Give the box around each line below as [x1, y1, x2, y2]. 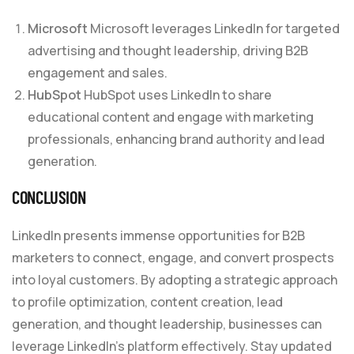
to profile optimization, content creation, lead [12, 292, 283, 311]
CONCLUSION [12, 186, 86, 207]
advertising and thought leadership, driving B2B [28, 41, 308, 59]
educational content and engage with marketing [28, 107, 314, 126]
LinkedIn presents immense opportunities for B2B [12, 226, 305, 244]
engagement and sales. [28, 63, 168, 81]
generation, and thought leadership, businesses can [12, 314, 322, 333]
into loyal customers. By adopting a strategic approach [12, 270, 337, 288]
